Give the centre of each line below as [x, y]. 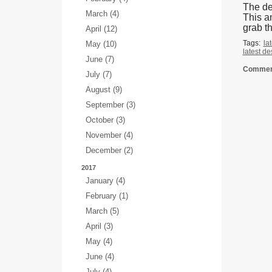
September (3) [110, 105]
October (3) [105, 120]
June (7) [100, 59]
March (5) [102, 211]
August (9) [104, 90]
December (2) [109, 150]
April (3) [99, 226]
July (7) [99, 74]
